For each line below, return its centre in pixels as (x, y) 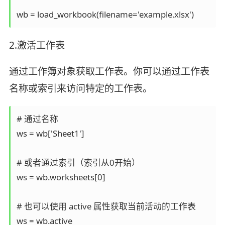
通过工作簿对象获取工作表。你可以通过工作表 (109, 71)
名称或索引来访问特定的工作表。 (80, 88)
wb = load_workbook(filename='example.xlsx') (105, 14)
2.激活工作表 (37, 45)
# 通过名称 (39, 119)
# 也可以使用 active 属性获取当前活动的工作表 (108, 206)
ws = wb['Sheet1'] (52, 134)
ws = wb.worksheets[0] (63, 177)
